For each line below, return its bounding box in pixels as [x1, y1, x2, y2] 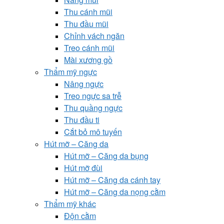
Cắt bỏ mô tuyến [64, 126, 122, 138]
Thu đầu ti [64, 114, 99, 126]
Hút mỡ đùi [64, 162, 102, 174]
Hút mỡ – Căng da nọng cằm [64, 186, 165, 198]
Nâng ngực [64, 78, 103, 90]
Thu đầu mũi [64, 18, 108, 30]
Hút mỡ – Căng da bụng [64, 150, 148, 162]
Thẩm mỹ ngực [44, 66, 97, 78]
